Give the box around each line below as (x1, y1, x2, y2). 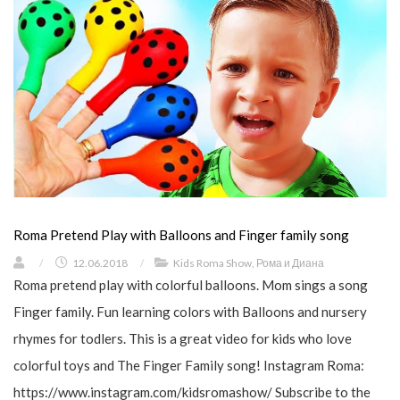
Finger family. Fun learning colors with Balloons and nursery (13, 303, 367, 320)
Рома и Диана (256, 255, 324, 270)
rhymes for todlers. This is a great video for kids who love (13, 329, 352, 346)
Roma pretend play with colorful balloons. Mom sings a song (13, 276, 368, 293)
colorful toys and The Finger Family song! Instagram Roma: (13, 356, 364, 373)
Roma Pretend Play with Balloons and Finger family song (13, 226, 349, 243)
